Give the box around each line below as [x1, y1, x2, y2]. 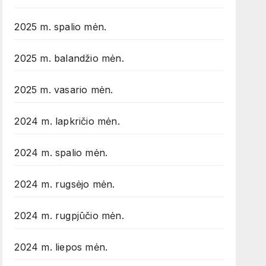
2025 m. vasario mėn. [14, 84, 113, 96]
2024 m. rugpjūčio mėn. [14, 210, 124, 222]
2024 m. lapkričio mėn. [14, 115, 120, 128]
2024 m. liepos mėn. [14, 241, 108, 254]
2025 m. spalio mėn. [14, 21, 107, 33]
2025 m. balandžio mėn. [14, 52, 124, 65]
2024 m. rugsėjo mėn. [14, 178, 115, 191]
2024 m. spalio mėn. [14, 147, 108, 159]
